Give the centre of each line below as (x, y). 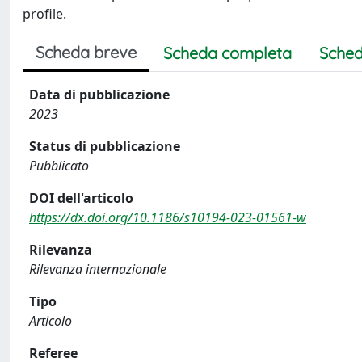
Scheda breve (86, 52)
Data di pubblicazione (99, 95)
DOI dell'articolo (81, 198)
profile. (44, 14)
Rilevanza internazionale (98, 269)
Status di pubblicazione (105, 146)
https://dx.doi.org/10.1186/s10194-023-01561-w (168, 217)
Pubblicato (59, 166)
